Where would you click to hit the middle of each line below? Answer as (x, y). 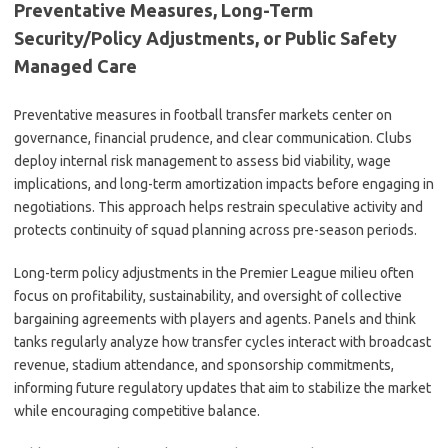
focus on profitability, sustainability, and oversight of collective (208, 296)
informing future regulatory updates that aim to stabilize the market (222, 388)
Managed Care (75, 66)
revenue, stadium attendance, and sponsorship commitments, (204, 365)
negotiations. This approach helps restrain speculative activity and (218, 207)
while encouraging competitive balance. (137, 411)
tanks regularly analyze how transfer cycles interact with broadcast (222, 342)
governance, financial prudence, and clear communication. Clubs (213, 138)
